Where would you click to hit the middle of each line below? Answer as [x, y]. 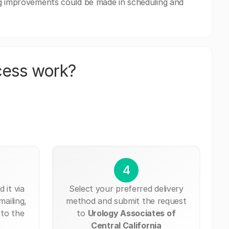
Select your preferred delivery [126, 188]
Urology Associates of [132, 213]
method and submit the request [126, 201]
